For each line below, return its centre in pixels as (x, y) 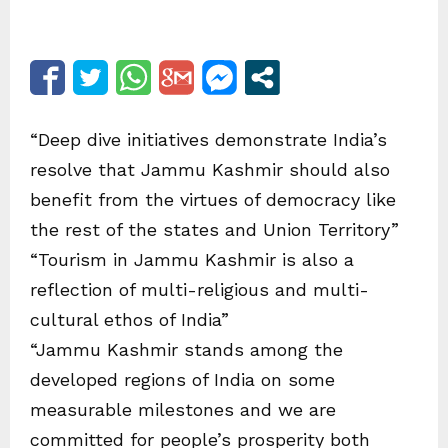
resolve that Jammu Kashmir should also (210, 169)
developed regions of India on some (182, 379)
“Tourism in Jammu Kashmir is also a (192, 259)
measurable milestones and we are (183, 409)
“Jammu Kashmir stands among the (186, 349)
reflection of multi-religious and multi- (199, 289)
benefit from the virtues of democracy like (213, 199)
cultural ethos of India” (129, 319)
